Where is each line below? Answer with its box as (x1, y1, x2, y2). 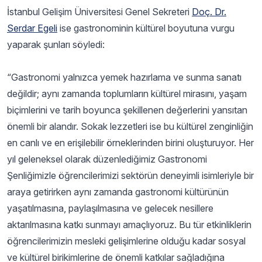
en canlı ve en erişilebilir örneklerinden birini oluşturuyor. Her (7, 136, 254, 149)
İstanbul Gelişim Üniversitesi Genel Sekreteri (7, 5, 192, 18)
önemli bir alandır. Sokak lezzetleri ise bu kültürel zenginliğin (7, 120, 253, 132)
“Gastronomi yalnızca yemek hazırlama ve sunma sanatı (7, 71, 242, 83)
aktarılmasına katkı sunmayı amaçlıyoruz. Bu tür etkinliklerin (7, 218, 251, 230)
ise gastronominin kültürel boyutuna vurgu (57, 22, 235, 34)
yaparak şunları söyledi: (7, 38, 105, 50)
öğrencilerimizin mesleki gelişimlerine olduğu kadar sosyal (7, 235, 246, 247)
